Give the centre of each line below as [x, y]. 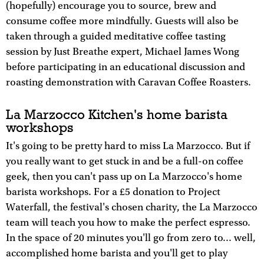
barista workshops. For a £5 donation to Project [113, 192]
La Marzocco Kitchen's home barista [117, 114]
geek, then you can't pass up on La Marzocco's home [124, 176]
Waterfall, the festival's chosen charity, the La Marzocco [132, 207]
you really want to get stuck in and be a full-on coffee [125, 161]
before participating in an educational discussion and [126, 67]
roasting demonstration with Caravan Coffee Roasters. [128, 83]
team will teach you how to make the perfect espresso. [128, 222]
